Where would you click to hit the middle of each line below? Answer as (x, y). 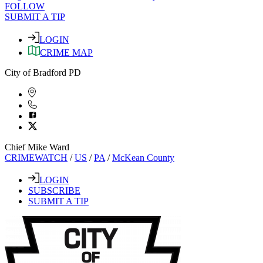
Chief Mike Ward (37, 147)
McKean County (143, 157)
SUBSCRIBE (54, 191)
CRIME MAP (67, 53)
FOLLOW (25, 6)
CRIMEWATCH (36, 157)
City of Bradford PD (43, 73)
